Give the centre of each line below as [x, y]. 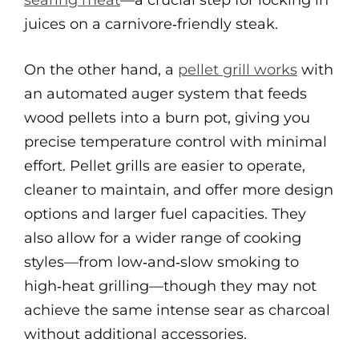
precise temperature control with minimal [175, 142]
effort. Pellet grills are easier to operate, [165, 166]
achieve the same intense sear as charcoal [177, 310]
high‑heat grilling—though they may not [170, 286]
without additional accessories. [135, 334]
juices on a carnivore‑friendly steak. [151, 24]
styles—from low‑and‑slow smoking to [161, 262]
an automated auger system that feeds [165, 94]
